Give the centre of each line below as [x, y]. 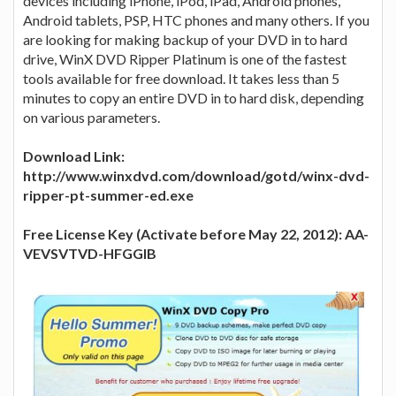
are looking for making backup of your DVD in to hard [185, 39]
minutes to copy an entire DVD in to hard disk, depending [194, 97]
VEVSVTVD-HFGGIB [90, 253]
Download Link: [74, 156]
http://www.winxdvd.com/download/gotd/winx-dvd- [196, 175]
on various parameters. [91, 117]
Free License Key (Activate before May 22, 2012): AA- [196, 233]
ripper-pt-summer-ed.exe [108, 194]
